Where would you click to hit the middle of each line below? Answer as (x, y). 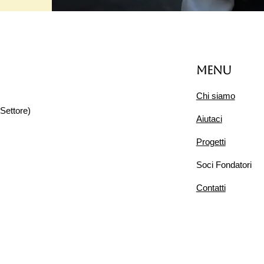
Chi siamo (215, 96)
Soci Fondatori (224, 165)
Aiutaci (209, 119)
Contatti (211, 188)
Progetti (211, 142)
